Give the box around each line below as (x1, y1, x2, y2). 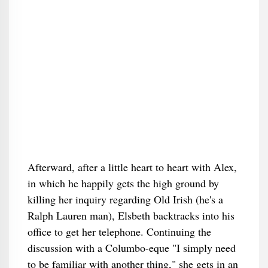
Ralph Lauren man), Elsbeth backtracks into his (27, 208, 234, 223)
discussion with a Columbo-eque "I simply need (27, 240, 236, 255)
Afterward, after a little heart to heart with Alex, (27, 160, 237, 174)
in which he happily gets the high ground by (27, 176, 219, 190)
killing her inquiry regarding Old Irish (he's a (27, 192, 223, 206)
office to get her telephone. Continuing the (27, 224, 211, 239)
